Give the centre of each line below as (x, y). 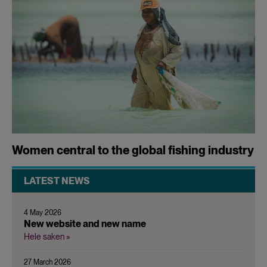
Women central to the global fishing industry (133, 150)
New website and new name (85, 223)
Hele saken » (47, 236)
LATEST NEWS (57, 181)
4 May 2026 (43, 212)
